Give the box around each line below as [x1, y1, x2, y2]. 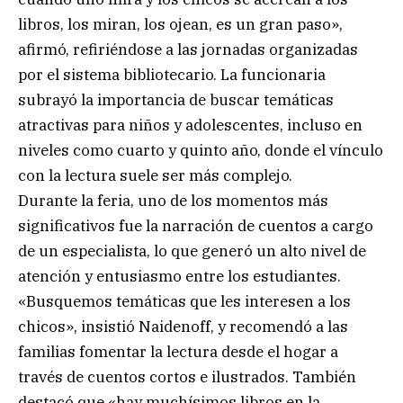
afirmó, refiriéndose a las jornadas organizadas [18, 40, 358, 60]
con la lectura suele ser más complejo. [18, 166, 292, 186]
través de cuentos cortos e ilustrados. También [18, 367, 356, 388]
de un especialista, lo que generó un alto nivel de [18, 241, 366, 262]
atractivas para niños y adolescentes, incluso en [18, 115, 363, 136]
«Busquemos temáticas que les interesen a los [18, 291, 351, 312]
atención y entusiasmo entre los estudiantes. [18, 266, 341, 287]
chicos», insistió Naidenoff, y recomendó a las [18, 317, 348, 337]
